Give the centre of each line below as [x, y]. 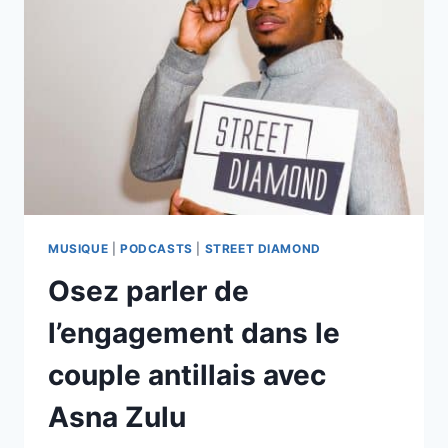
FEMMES [179, 118]
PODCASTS [156, 249]
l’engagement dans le [194, 333]
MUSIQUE [78, 249]
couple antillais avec [187, 375]
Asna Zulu [117, 417]
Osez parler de [148, 291]
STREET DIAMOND [262, 249]
